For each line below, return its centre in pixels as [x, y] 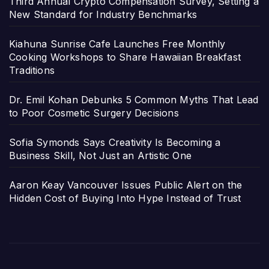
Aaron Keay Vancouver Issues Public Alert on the [126, 185]
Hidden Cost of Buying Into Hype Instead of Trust [125, 198]
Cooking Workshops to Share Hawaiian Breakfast [125, 57]
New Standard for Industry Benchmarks [103, 15]
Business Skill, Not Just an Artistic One [100, 156]
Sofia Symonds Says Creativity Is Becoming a [115, 143]
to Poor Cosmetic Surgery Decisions [94, 113]
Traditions [32, 71]
